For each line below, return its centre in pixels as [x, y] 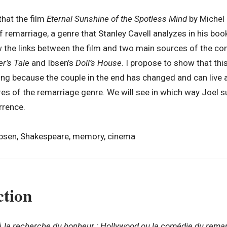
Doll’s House [99, 63]
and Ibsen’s [52, 63]
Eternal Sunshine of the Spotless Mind [118, 19]
